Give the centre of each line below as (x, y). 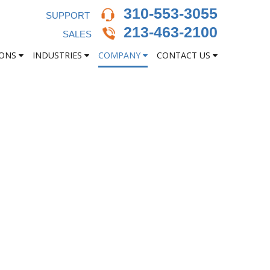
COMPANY (121, 55)
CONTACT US (185, 55)
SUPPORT (69, 15)
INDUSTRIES (58, 55)
